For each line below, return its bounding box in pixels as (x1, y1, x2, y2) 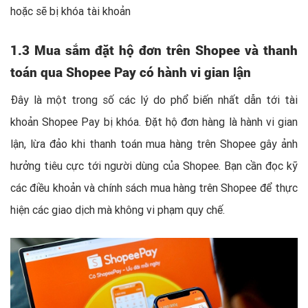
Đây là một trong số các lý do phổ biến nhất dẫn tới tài (10, 92, 298, 107)
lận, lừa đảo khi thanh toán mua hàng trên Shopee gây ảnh (10, 136, 298, 151)
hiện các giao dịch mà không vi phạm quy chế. (10, 202, 228, 217)
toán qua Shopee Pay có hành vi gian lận (10, 63, 251, 80)
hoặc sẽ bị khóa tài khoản (10, 3, 133, 18)
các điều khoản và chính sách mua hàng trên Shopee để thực (10, 180, 298, 195)
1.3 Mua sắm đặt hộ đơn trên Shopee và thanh (10, 41, 298, 58)
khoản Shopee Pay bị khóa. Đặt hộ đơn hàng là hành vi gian (10, 114, 298, 129)
